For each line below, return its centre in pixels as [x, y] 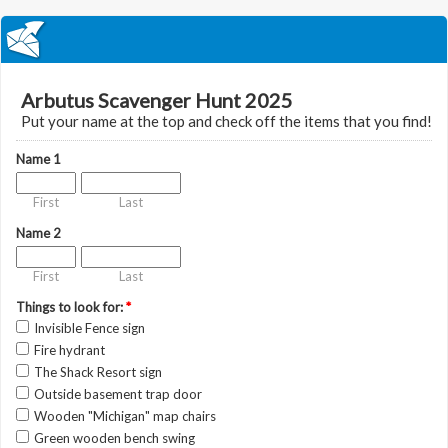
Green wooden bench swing [114, 438]
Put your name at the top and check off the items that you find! [226, 121]
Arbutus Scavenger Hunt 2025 [157, 100]
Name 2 [38, 233]
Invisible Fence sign [89, 328]
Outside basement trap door [118, 394]
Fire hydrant [69, 350]
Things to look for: [71, 307]
